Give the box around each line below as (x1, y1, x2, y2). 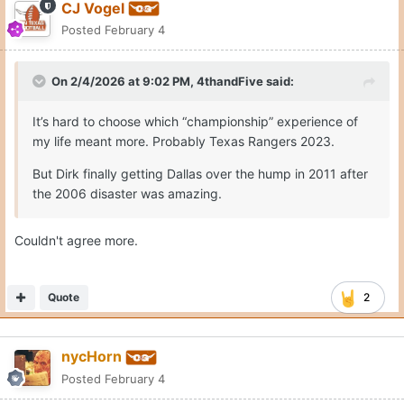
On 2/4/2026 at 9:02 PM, (51, 74, 197, 89)
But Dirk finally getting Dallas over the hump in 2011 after (32, 166, 368, 182)
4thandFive (197, 74, 263, 89)
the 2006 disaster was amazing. (32, 186, 222, 202)
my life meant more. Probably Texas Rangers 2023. (32, 133, 335, 150)
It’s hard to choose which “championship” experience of (32, 114, 358, 130)
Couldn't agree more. (14, 233, 138, 249)
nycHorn (61, 347, 122, 366)
